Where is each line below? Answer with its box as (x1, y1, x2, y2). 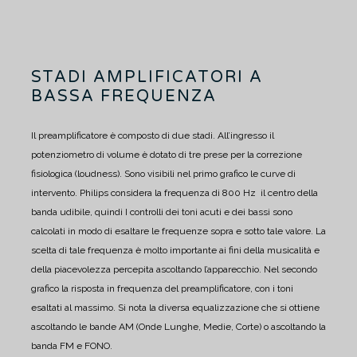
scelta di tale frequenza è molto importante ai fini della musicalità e (31, 245, 320, 257)
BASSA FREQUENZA (31, 87, 217, 107)
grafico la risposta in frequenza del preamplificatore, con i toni (31, 283, 293, 295)
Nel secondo (261, 264, 317, 276)
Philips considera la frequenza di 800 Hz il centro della (77, 187, 318, 199)
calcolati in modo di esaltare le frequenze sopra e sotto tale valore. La (31, 226, 326, 237)
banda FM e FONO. (31, 340, 112, 352)
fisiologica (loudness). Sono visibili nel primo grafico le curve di (31, 168, 296, 180)
